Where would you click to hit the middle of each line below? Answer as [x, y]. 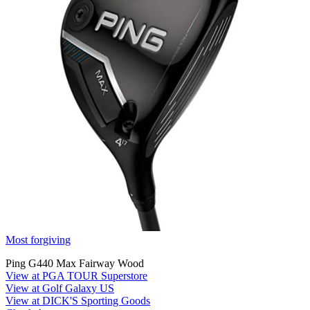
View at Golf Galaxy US [60, 288]
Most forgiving [38, 239]
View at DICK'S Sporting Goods [78, 300]
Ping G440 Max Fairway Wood [75, 263]
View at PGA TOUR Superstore [76, 275]
